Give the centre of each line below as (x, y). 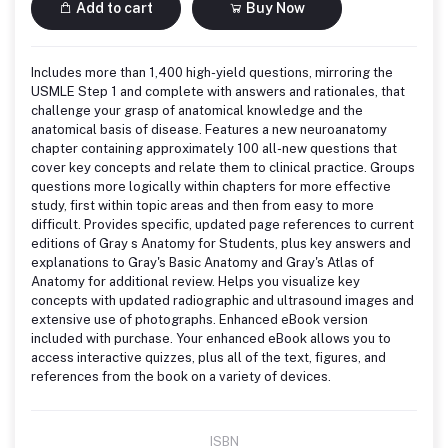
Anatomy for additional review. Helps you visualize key (195, 281)
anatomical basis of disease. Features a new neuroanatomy (209, 129)
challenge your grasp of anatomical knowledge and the (197, 110)
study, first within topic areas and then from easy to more (202, 205)
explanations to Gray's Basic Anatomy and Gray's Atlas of (202, 262)
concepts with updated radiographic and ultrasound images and (222, 300)
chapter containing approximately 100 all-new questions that (214, 148)
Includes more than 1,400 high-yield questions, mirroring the (212, 72)
